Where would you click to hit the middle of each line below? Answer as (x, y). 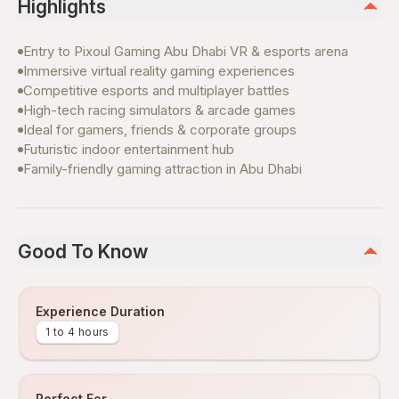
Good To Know (83, 251)
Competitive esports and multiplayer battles (156, 90)
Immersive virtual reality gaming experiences (159, 71)
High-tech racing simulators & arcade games (159, 110)
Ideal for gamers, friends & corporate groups (160, 130)
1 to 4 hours (77, 332)
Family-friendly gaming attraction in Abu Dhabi (163, 169)
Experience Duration (100, 311)
